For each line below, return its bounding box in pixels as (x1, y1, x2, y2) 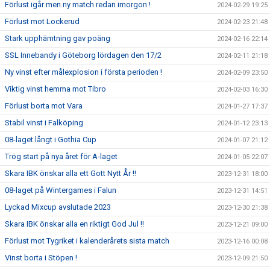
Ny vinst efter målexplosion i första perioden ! (5, 67, 162, 77)
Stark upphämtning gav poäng (5, 34, 110, 43)
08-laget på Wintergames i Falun (5, 186, 116, 195)
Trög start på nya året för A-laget (5, 152, 118, 161)
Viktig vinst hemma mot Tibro (5, 84, 106, 93)
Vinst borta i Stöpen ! (5, 253, 77, 262)
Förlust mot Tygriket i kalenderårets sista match (5, 236, 169, 245)
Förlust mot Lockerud (5, 17, 80, 26)
